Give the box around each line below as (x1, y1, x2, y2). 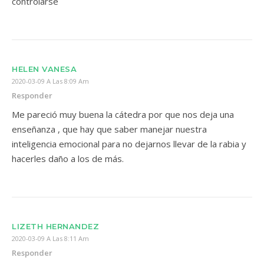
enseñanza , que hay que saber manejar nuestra (12, 123, 207, 135)
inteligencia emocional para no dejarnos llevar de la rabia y (12, 138, 246, 150)
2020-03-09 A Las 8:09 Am (12, 77, 89, 85)
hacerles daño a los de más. (12, 153, 124, 164)
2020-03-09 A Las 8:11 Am (12, 234, 89, 243)
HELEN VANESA (12, 64, 77, 74)
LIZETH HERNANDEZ (12, 222, 99, 231)
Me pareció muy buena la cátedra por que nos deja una (12, 108, 234, 120)
